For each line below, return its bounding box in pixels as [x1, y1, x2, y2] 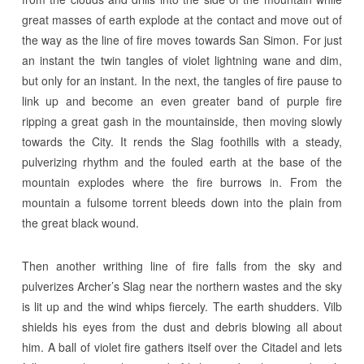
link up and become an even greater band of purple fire [21, 93, 343, 109]
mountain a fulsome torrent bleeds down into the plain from [21, 194, 343, 210]
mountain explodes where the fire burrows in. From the [21, 174, 343, 190]
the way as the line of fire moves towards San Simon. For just [21, 32, 343, 48]
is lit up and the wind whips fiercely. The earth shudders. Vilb [21, 298, 343, 314]
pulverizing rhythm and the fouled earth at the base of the [21, 154, 343, 170]
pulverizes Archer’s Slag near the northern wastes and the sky [21, 278, 343, 294]
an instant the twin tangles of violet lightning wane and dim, [21, 52, 343, 68]
